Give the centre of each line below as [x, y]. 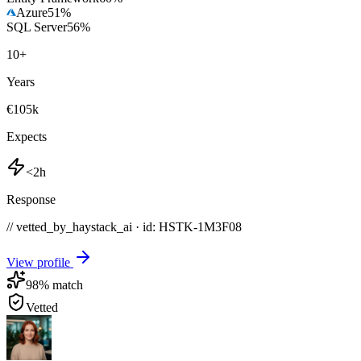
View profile [40, 262]
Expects [27, 136]
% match [61, 284]
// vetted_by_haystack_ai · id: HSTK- [102, 226]
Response [31, 199]
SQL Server [37, 27]
